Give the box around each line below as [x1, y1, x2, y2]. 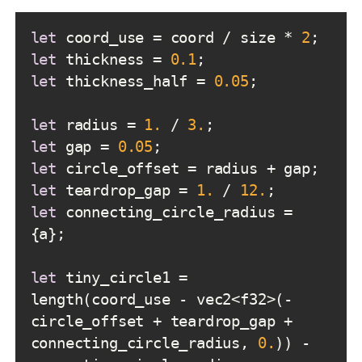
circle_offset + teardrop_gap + [30, 313, 293, 330]
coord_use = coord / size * [57, 29, 301, 47]
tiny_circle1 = [57, 269, 188, 287]
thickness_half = [57, 73, 214, 90]
